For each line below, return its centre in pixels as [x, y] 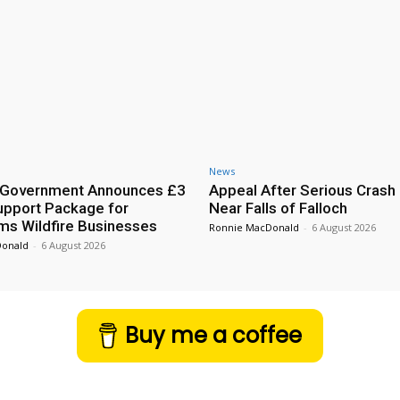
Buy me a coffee [214, 336]
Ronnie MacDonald [254, 228]
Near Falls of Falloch [278, 208]
